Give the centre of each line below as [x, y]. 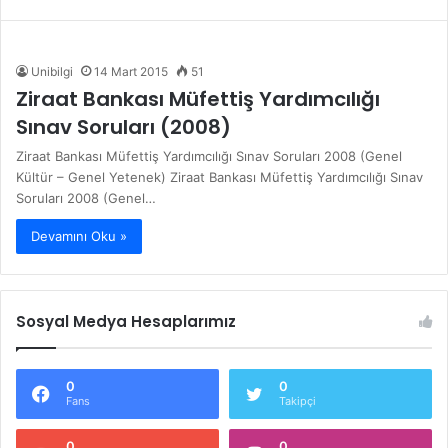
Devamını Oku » [79, 235]
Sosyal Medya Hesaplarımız [126, 321]
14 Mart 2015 [131, 71]
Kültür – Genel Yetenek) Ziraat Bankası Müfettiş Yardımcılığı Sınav [219, 176]
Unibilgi [52, 71]
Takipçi [297, 400]
